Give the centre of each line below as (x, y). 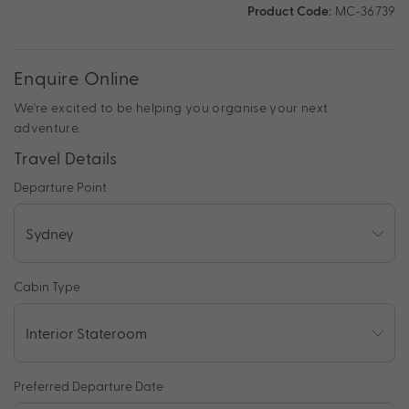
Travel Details (66, 158)
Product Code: (291, 11)
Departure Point (60, 187)
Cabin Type (47, 287)
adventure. (47, 128)
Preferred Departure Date (89, 386)
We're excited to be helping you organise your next (171, 108)
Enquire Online (77, 78)
